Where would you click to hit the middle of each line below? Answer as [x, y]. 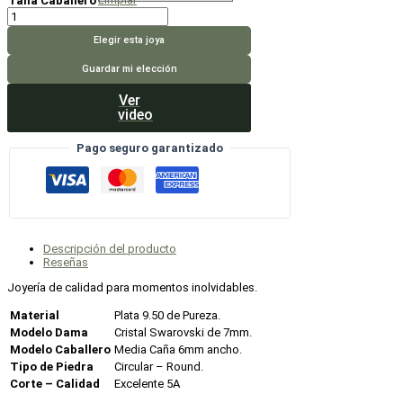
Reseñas [66, 263]
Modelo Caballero [60, 350]
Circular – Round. [159, 367]
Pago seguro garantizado [150, 148]
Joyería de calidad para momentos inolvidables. [132, 288]
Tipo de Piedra [52, 367]
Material [35, 316]
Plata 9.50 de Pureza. [167, 316]
